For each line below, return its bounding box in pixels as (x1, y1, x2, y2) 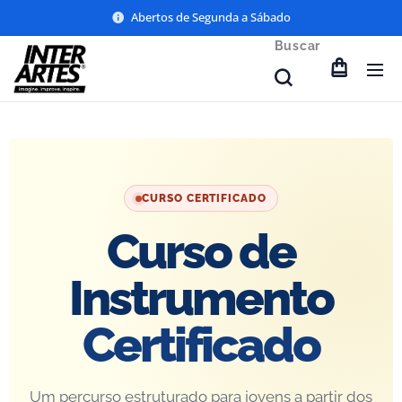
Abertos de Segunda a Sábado (131, 8, 291, 25)
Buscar (274, 39, 320, 53)
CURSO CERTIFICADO (141, 192, 267, 205)
